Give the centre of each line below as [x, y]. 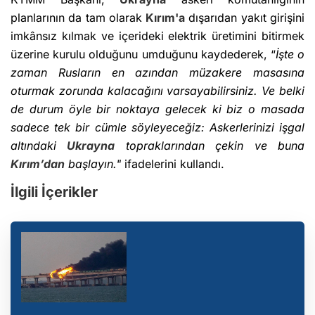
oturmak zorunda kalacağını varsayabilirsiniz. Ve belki [157, 91]
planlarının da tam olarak [78, 18]
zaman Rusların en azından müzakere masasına [157, 73]
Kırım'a [166, 18]
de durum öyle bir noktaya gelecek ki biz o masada [157, 109]
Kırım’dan [38, 164]
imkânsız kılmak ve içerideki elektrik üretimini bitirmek [157, 36]
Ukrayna [91, 146]
